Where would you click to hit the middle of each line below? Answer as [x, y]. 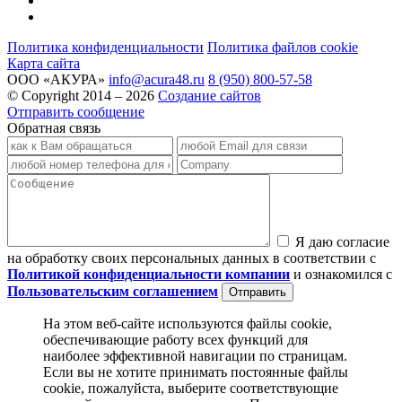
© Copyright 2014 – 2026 [81, 96]
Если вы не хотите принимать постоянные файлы [196, 372]
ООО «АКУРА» [56, 80]
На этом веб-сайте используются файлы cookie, [188, 324]
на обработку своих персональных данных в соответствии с [192, 258]
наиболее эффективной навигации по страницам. [195, 356]
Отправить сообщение [76, 112]
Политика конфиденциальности [105, 48]
